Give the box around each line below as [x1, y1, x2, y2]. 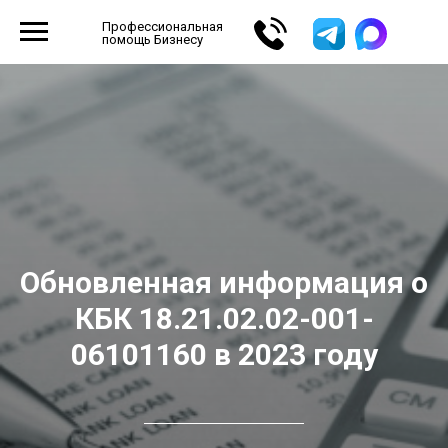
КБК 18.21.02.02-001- [74, 301, 374, 336]
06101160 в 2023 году [70, 337, 378, 372]
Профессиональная [102, 19, 223, 34]
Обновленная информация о [20, 265, 428, 300]
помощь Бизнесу [102, 32, 203, 47]
